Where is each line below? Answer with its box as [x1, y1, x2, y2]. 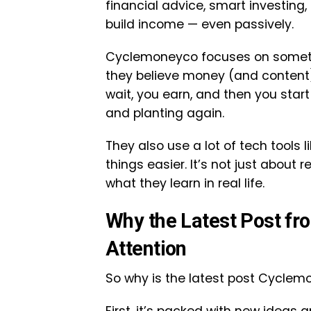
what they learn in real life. [106, 175, 264, 192]
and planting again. [106, 105, 224, 121]
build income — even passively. [106, 16, 294, 33]
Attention [106, 237, 187, 260]
